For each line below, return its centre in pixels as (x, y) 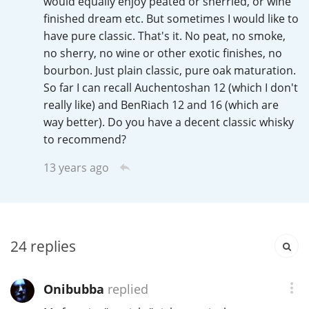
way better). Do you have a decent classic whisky (168, 122)
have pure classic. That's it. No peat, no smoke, (164, 36)
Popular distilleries (75, 122)
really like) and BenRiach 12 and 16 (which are (161, 105)
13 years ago (76, 168)
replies (51, 247)
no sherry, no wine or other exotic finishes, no (162, 53)
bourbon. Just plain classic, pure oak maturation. (169, 71)
